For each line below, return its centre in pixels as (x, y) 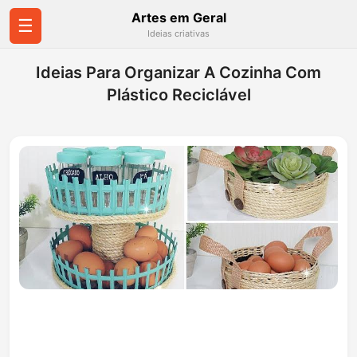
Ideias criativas (178, 33)
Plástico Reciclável (178, 95)
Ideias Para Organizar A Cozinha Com (178, 73)
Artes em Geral (178, 18)
